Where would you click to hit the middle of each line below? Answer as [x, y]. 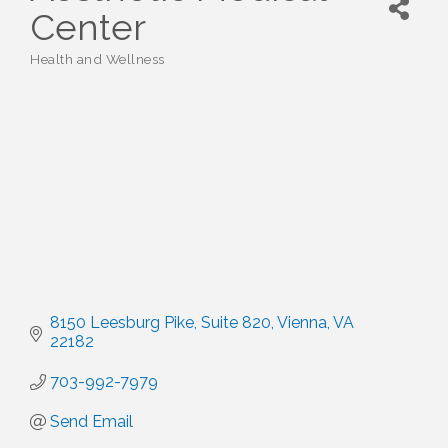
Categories [64, 70]
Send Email [91, 422]
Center [88, 27]
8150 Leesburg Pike [122, 323]
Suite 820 [236, 323]
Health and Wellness [97, 59]
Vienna [302, 323]
